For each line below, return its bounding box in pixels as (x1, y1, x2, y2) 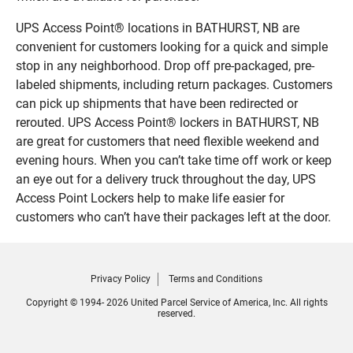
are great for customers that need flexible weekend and (16, 134, 319, 150)
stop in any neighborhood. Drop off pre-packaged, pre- (16, 58, 314, 74)
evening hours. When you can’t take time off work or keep (16, 153, 332, 169)
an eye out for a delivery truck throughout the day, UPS (16, 172, 316, 188)
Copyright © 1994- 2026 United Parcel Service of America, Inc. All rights (25, 297, 328, 309)
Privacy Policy (91, 273, 150, 285)
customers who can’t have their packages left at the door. (16, 210, 331, 225)
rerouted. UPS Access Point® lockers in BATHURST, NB (16, 115, 319, 131)
